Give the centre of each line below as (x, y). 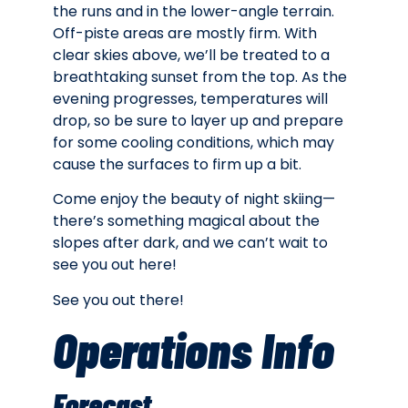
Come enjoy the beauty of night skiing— (194, 199)
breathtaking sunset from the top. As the (200, 77)
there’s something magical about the (186, 221)
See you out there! (118, 300)
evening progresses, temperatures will (190, 99)
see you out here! (115, 265)
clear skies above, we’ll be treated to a (191, 55)
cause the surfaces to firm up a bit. (177, 164)
